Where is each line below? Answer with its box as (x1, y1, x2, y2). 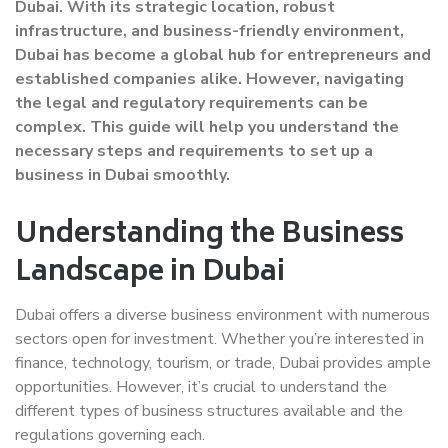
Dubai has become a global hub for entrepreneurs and (15, 44, 431, 66)
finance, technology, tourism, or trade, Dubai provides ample (15, 352, 431, 374)
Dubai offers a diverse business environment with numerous (15, 304, 430, 326)
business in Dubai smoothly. (15, 164, 230, 186)
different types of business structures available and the (15, 400, 403, 422)
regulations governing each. (15, 424, 205, 446)
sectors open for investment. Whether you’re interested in (15, 328, 424, 350)
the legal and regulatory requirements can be (15, 92, 368, 114)
